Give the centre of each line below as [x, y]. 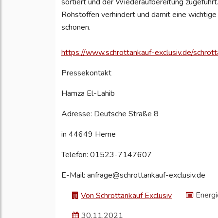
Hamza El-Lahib [88, 94]
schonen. [76, 27]
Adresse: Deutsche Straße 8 [110, 114]
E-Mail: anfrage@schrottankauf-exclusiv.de [133, 175]
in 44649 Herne [89, 135]
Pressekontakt [87, 73]
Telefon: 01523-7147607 [107, 155]
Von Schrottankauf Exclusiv [126, 196]
